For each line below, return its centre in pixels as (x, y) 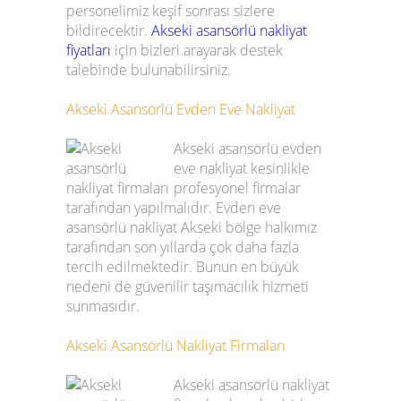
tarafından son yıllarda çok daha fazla (183, 247)
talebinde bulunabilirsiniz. (149, 70)
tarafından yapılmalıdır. (141, 208)
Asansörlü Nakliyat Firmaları (196, 346)
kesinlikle (278, 169)
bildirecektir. (109, 31)
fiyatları (89, 51)
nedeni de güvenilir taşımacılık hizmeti (188, 287)
